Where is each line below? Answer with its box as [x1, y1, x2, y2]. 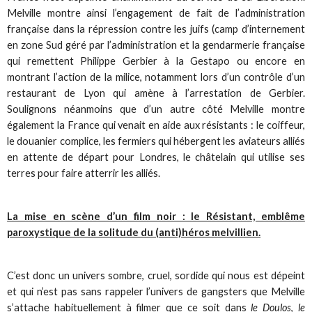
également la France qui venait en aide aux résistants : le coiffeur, [7, 118, 305, 131]
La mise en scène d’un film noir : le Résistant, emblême [7, 210, 305, 222]
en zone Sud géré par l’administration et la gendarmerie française [7, 38, 305, 51]
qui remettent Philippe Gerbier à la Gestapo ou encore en [7, 54, 305, 67]
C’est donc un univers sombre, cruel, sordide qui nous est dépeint [7, 270, 305, 282]
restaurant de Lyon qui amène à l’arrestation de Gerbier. [7, 86, 305, 99]
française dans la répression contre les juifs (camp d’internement [7, 22, 305, 35]
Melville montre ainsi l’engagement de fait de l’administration [7, 6, 305, 19]
